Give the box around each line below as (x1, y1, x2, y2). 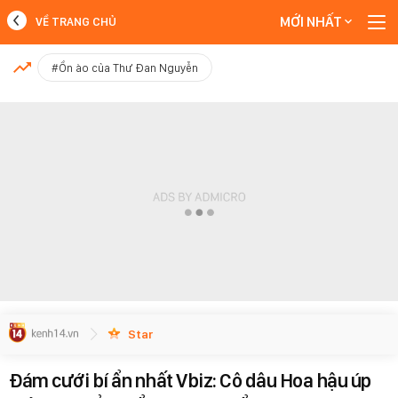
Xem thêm (166, 101, 232, 118)
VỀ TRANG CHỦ (36, 15, 116, 28)
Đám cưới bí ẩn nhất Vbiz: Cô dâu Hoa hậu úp (9, 369, 371, 392)
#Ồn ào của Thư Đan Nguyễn (52, 61, 198, 75)
